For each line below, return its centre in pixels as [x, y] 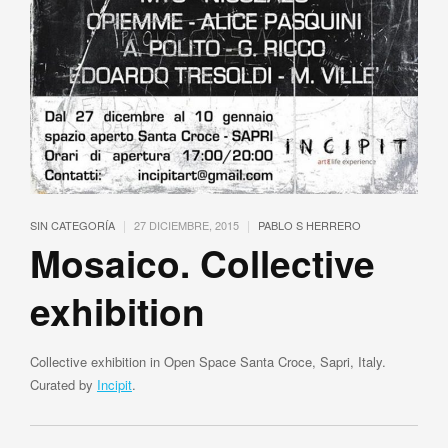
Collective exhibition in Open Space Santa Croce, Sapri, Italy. [208, 362]
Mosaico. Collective [202, 263]
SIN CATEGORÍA [72, 225]
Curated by [63, 385]
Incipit [114, 385]
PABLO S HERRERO [309, 225]
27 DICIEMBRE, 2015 [186, 225]
